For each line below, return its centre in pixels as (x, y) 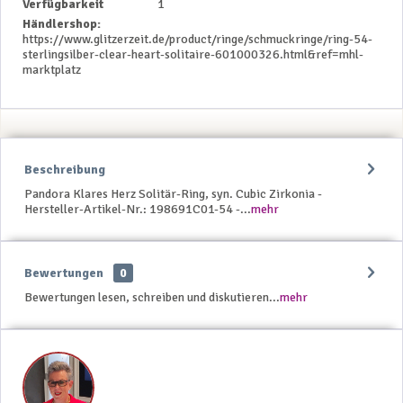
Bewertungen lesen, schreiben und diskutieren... (152, 297)
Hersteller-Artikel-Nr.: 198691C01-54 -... (138, 209)
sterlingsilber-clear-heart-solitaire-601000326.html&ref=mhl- (193, 54)
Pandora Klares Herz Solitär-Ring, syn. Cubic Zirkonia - (173, 193)
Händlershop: (62, 23)
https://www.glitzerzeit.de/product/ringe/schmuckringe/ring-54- (197, 39)
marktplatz (52, 69)
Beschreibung (65, 169)
